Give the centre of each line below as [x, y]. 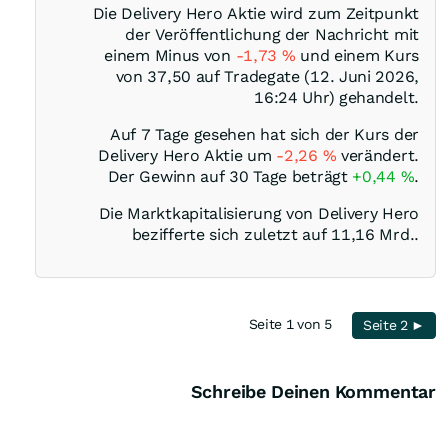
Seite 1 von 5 [294, 324]
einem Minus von [170, 56]
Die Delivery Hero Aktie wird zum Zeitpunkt [255, 14]
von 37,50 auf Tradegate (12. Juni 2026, [267, 77]
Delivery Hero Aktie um [187, 156]
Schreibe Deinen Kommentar [313, 392]
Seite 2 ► [394, 325]
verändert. [377, 156]
